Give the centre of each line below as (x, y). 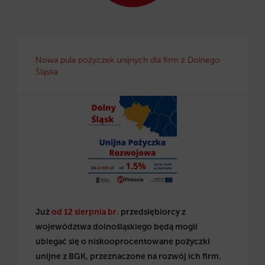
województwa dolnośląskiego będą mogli (117, 227)
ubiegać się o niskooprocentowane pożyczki (123, 242)
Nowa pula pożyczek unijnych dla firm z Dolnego (128, 60)
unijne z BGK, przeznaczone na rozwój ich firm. (128, 256)
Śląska (47, 72)
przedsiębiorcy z (152, 212)
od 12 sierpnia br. (85, 212)
